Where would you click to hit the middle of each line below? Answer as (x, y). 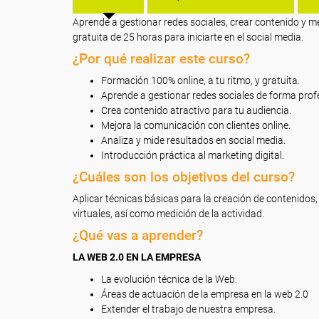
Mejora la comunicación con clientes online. (196, 125)
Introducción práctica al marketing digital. (193, 155)
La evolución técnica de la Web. (169, 279)
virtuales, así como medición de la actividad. (168, 214)
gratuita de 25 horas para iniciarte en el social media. (188, 37)
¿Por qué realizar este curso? (161, 59)
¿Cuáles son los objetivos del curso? (184, 177)
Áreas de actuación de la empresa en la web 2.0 (205, 294)
